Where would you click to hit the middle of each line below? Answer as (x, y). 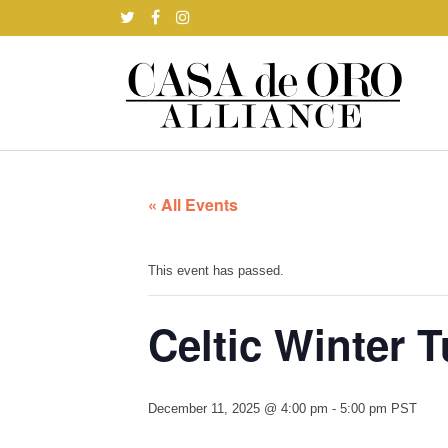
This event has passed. (216, 270)
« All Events (193, 204)
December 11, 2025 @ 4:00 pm (238, 408)
